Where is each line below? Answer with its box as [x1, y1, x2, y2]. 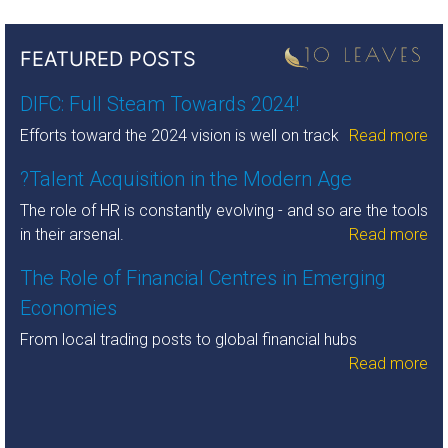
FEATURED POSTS [20, 46, 196, 71]
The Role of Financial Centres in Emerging [20, 265, 386, 290]
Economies [20, 295, 117, 320]
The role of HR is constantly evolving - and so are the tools [20, 200, 428, 220]
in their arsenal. [20, 224, 124, 244]
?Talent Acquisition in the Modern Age [20, 166, 352, 191]
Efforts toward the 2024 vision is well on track [20, 125, 339, 145]
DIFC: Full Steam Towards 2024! [20, 91, 299, 116]
